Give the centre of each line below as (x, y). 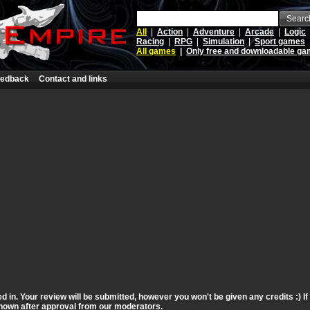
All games (156, 51)
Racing (150, 42)
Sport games (280, 42)
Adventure (214, 32)
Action (170, 32)
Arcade (259, 32)
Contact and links (73, 79)
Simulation (224, 42)
